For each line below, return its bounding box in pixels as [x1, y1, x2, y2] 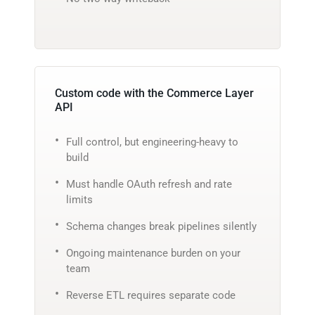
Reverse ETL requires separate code [66, 288, 236, 302]
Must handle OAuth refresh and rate [66, 177, 232, 191]
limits [66, 193, 93, 206]
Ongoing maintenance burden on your [66, 246, 240, 259]
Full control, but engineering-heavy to [66, 135, 238, 148]
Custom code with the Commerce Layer [55, 86, 254, 100]
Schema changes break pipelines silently [66, 219, 257, 233]
